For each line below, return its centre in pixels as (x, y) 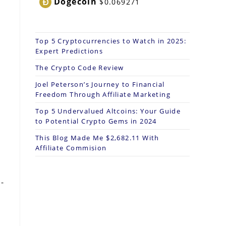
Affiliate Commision (71, 148)
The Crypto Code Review (80, 68)
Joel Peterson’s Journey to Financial (100, 84)
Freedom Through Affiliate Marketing (103, 94)
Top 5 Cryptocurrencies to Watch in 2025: (111, 41)
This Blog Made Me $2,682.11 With (97, 138)
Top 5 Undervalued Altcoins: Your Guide (108, 111)
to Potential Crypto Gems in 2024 (96, 121)
